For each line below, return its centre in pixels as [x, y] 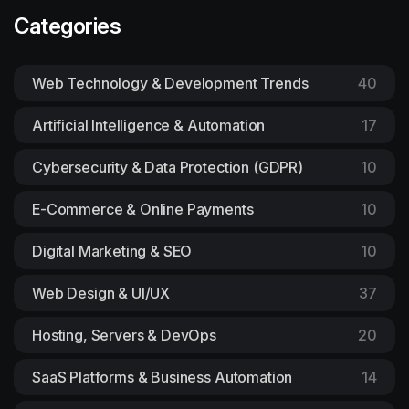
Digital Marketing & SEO [112, 251]
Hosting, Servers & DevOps [124, 335]
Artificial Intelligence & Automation [149, 125]
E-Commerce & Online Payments [143, 209]
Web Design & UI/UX [101, 293]
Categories [68, 26]
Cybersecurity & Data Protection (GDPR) [168, 167]
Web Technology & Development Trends [170, 83]
